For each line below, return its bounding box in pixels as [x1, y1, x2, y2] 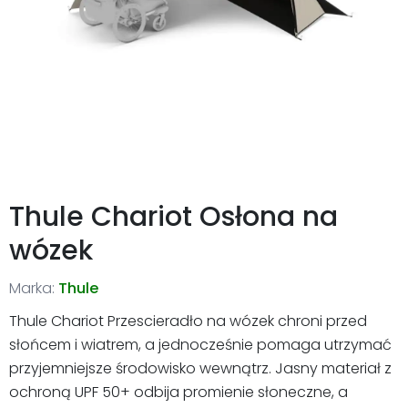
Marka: [9, 277, 55, 299]
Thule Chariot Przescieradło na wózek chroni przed [9, 310, 367, 331]
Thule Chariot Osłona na [9, 197, 338, 236]
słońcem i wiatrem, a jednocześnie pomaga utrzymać [9, 333, 392, 355]
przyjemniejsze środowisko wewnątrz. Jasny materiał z [9, 357, 392, 379]
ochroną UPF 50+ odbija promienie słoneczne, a [9, 381, 348, 403]
